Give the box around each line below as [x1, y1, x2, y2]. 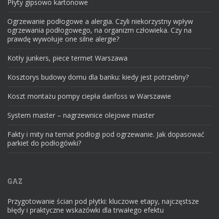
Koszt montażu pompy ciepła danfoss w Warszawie [7, 91, 171, 101]
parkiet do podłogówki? [7, 138, 81, 148]
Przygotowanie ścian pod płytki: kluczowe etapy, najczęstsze [7, 196, 199, 206]
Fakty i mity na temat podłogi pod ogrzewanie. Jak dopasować [7, 129, 204, 139]
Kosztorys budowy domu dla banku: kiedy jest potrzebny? [7, 72, 189, 82]
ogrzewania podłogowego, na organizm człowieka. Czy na [7, 25, 192, 35]
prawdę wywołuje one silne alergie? [7, 34, 119, 44]
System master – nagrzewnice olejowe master [7, 110, 154, 120]
